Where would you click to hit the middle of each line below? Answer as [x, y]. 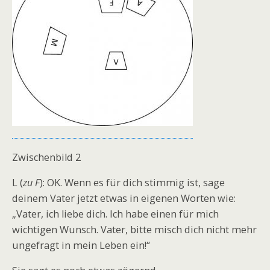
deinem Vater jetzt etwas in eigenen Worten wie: [124, 198]
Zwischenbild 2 [46, 157]
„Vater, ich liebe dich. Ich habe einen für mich [115, 214]
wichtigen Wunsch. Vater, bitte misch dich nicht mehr [134, 229]
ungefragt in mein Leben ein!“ [81, 245]
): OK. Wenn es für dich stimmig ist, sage [132, 182]
